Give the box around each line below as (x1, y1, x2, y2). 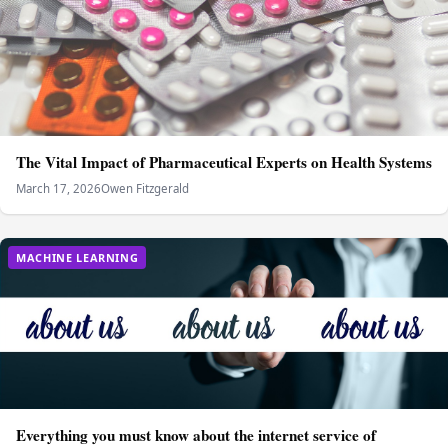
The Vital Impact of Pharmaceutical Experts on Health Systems (16, 150, 432, 173)
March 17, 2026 (16, 180, 101, 196)
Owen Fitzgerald (101, 180, 189, 196)
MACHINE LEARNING (16, 249, 139, 265)
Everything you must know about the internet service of (16, 423, 376, 446)
